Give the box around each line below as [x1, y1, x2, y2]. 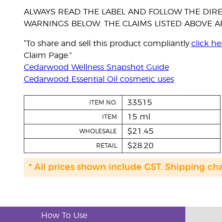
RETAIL [96, 143, 117, 149]
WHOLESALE [79, 128, 117, 134]
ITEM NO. [89, 100, 117, 106]
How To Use [41, 212, 87, 220]
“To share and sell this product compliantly [23, 40, 191, 48]
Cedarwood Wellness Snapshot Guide [23, 63, 169, 71]
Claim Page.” [23, 52, 72, 59]
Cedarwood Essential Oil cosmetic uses [23, 75, 174, 83]
